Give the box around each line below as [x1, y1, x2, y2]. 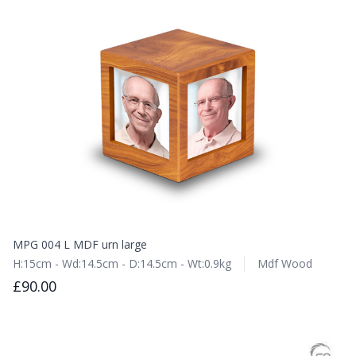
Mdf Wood [257, 256, 312, 271]
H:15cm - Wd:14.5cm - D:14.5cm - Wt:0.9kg [13, 256, 231, 271]
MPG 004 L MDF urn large [13, 237, 147, 252]
